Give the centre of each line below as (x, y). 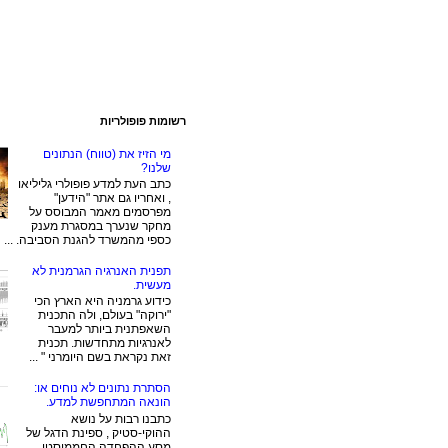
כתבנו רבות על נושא (121, 418)
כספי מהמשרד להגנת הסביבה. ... (87, 240)
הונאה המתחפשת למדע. (108, 402)
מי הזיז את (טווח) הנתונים (107, 153)
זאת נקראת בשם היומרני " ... (100, 357)
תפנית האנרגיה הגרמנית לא (101, 270)
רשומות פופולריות (143, 121)
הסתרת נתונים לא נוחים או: (102, 388)
